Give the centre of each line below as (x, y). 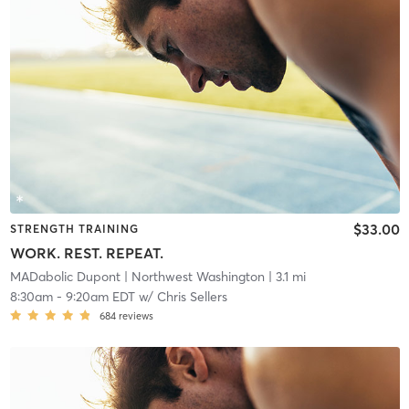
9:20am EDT (100, 296)
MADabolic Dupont (65, 276)
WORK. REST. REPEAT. (86, 252)
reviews (136, 315)
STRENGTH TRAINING (74, 229)
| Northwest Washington (192, 276)
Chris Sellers (192, 296)
